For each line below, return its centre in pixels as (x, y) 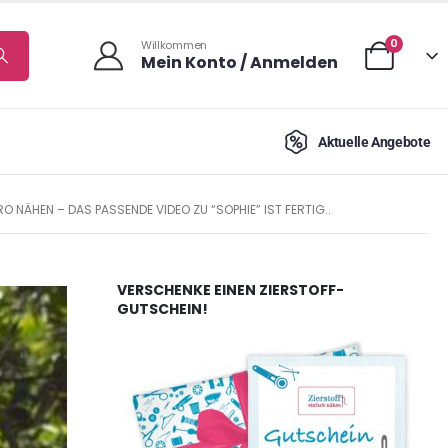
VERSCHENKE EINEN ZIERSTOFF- (230, 290)
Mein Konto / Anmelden (239, 62)
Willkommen (174, 45)
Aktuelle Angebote (374, 141)
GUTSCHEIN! (162, 309)
